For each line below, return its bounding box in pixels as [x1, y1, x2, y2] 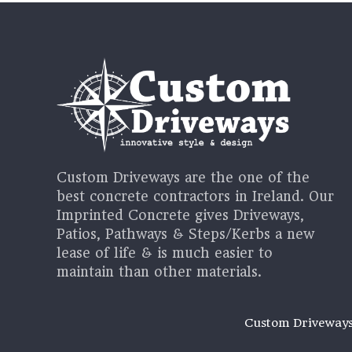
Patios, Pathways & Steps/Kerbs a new [57, 226, 314, 243]
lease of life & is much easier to [57, 245, 273, 262]
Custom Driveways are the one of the [57, 170, 310, 186]
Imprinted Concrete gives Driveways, [57, 207, 304, 224]
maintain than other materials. [57, 264, 262, 280]
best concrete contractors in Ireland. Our [57, 189, 334, 205]
